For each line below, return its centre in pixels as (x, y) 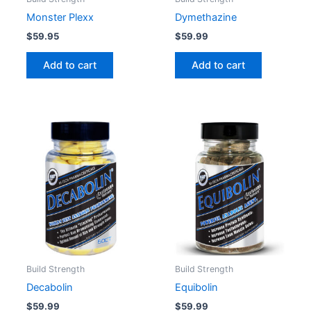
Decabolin (49, 288)
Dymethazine (205, 17)
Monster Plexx (60, 17)
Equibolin (196, 288)
